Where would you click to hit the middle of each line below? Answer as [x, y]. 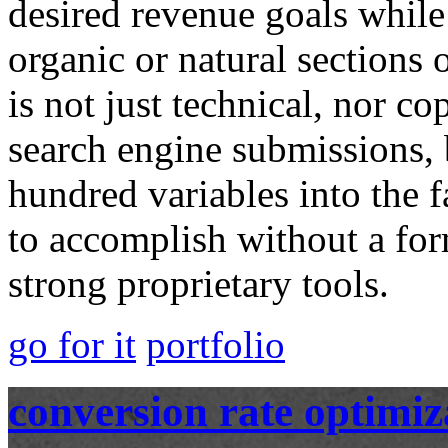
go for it [72, 345]
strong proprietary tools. [198, 284]
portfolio [215, 345]
